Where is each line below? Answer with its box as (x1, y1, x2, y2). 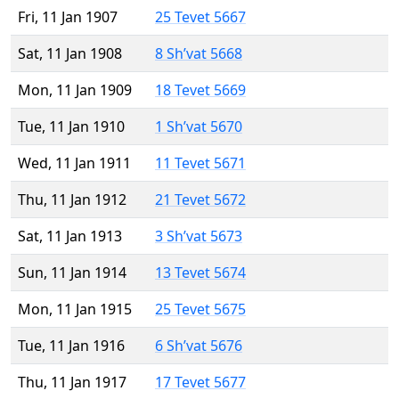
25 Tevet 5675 (155, 299, 246, 320)
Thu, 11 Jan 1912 (18, 190, 126, 210)
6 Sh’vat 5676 (155, 336, 242, 356)
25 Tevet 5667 (155, 7, 246, 28)
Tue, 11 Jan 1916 (18, 336, 125, 356)
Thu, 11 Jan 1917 (18, 372, 126, 393)
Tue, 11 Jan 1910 (18, 117, 125, 137)
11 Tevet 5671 (155, 153, 246, 174)
